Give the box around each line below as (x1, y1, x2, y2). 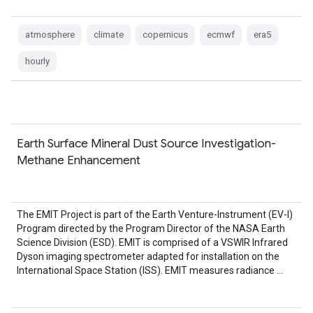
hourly (25, 56, 50, 66)
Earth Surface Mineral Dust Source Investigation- (17, 136, 276, 151)
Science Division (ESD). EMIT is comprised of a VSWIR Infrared (17, 237, 288, 248)
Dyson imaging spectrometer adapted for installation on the (17, 251, 279, 262)
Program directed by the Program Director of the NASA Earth (17, 223, 285, 234)
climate (94, 29, 124, 40)
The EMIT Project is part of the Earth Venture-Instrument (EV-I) (17, 209, 293, 220)
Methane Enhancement (17, 152, 140, 168)
